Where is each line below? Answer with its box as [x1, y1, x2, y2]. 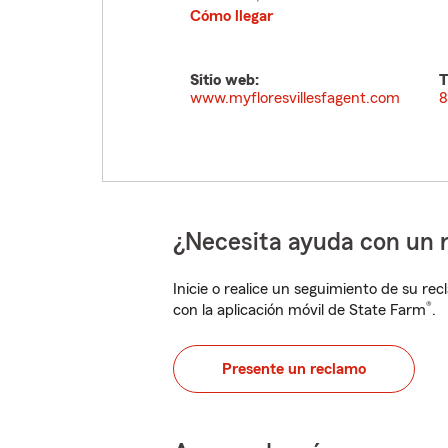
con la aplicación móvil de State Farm [173, 302, 426, 318]
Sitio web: [190, 72, 259, 88]
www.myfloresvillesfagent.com [190, 90, 400, 106]
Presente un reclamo [222, 361, 366, 377]
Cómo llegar [190, 8, 273, 24]
